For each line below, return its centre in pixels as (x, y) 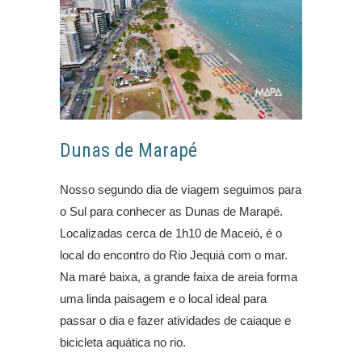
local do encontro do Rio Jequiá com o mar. (174, 255)
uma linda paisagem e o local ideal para (163, 298)
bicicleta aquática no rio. (123, 342)
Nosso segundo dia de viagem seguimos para (181, 189)
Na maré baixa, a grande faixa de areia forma (179, 276)
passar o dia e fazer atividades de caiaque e (175, 320)
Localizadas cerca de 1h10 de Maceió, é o (171, 233)
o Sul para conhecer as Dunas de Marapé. (171, 211)
